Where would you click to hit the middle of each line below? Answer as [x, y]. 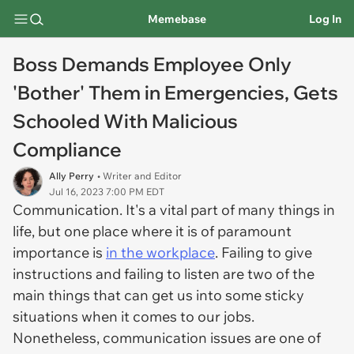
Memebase [177, 19]
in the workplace [160, 252]
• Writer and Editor [139, 176]
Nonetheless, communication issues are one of [167, 338]
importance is [59, 252]
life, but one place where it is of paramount [152, 231]
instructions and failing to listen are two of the [164, 274]
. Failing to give [264, 252]
